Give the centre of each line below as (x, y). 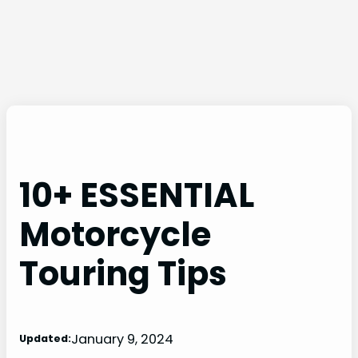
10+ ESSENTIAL (137, 195)
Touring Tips (123, 273)
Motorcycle (115, 234)
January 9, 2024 (122, 339)
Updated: (45, 339)
